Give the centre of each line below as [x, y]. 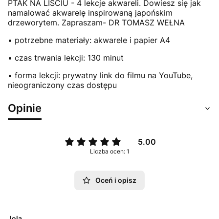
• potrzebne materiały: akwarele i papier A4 [89, 40]
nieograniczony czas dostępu [64, 85]
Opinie [25, 108]
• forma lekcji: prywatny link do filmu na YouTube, [100, 75]
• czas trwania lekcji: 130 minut [67, 57]
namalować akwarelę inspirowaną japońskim [90, 12]
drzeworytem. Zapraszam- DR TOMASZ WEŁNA [98, 22]
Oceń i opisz [116, 180]
